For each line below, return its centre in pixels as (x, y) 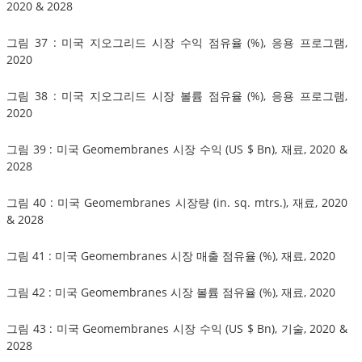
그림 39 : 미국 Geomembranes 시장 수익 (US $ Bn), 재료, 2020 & (177, 149)
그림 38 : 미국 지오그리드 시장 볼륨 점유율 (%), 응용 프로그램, (177, 95)
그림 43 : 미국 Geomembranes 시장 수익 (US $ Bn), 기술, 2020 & (177, 328)
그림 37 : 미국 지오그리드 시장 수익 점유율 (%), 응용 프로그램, (177, 42)
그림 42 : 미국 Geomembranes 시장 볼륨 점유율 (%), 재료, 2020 (171, 292)
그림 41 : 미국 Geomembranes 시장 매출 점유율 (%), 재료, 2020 (171, 255)
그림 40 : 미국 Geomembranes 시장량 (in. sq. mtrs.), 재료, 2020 (177, 202)
